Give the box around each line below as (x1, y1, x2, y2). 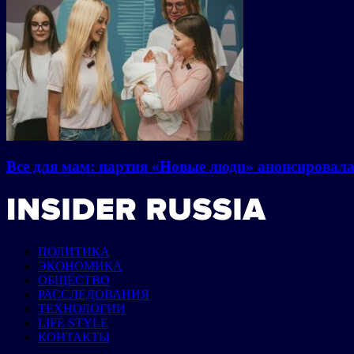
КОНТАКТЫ (38, 330, 110, 345)
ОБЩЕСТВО (38, 273, 110, 288)
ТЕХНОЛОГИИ (38, 302, 126, 316)
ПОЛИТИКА (38, 245, 110, 259)
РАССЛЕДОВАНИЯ (38, 288, 149, 302)
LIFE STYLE (38, 316, 108, 330)
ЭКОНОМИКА (38, 259, 122, 273)
